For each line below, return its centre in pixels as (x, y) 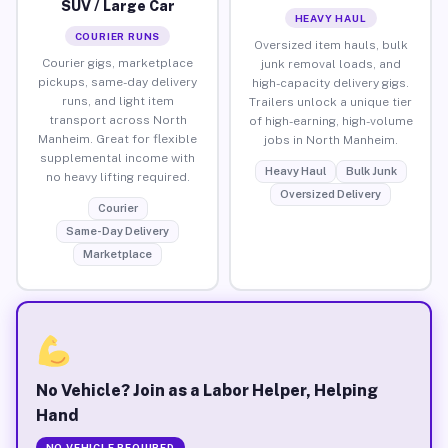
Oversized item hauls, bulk (330, 44)
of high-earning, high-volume (330, 120)
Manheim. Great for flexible (117, 138)
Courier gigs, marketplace (117, 62)
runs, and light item (117, 100)
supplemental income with (117, 157)
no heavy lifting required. (117, 176)
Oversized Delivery (330, 193)
